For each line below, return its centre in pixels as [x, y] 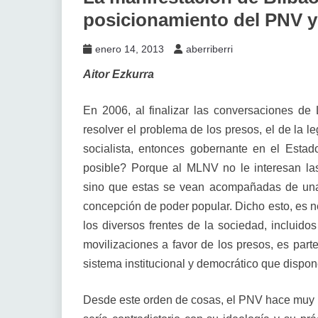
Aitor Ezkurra [119, 74]
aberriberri [209, 49]
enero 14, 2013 [130, 49]
